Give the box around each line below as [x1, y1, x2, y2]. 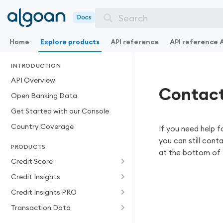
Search [118, 12, 148, 24]
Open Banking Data [11, 91, 77, 100]
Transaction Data [11, 203, 71, 212]
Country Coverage [11, 122, 74, 131]
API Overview [11, 76, 55, 85]
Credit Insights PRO [11, 188, 77, 197]
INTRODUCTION [11, 62, 61, 69]
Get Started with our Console [11, 107, 109, 115]
